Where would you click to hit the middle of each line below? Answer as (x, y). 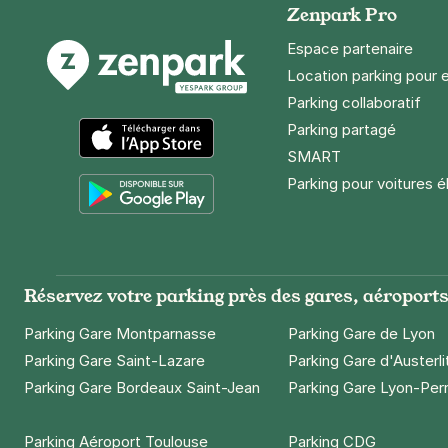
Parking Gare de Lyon (361, 333)
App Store (63, 169)
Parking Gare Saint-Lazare (114, 360)
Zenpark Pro (341, 14)
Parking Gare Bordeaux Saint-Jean (142, 387)
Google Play (69, 225)
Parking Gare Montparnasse (120, 333)
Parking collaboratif (353, 102)
